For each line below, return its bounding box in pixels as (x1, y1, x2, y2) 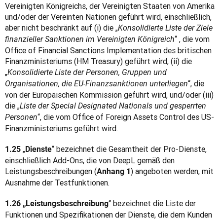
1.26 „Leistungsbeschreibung (5, 199, 109, 208)
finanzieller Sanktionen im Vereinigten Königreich (5, 35, 175, 44)
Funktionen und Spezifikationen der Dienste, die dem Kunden (5, 210, 212, 220)
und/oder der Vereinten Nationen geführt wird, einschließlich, (5, 12, 212, 22)
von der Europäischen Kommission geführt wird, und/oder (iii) (5, 90, 214, 100)
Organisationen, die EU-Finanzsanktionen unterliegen (5, 79, 188, 88)
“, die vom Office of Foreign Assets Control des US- (37, 112, 214, 122)
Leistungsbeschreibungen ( (5, 166, 97, 176)
